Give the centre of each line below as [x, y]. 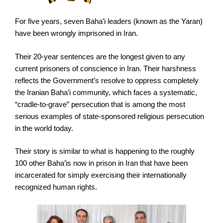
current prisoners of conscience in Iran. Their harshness [106, 68]
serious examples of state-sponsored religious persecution [110, 116]
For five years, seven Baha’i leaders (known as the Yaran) [109, 21]
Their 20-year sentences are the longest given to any [100, 56]
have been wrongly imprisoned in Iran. [76, 33]
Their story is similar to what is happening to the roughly [105, 151]
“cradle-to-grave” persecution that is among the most [100, 104]
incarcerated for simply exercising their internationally [101, 175]
